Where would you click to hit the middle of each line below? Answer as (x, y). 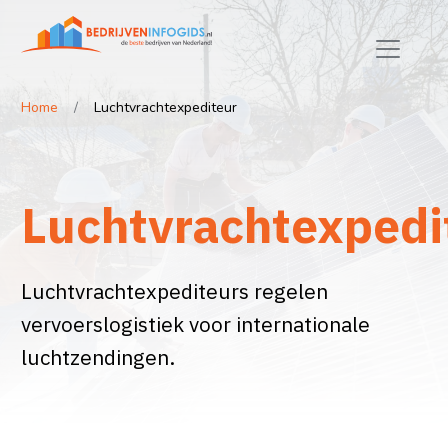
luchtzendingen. (97, 358)
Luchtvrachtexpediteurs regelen (174, 292)
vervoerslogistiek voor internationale (195, 325)
